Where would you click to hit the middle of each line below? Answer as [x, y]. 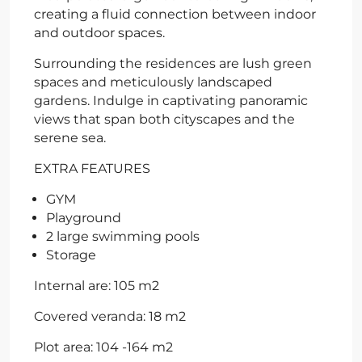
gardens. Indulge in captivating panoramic [171, 100]
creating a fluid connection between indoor [175, 14]
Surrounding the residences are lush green [173, 63]
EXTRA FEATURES [92, 168]
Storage [71, 255]
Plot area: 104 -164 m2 [103, 347]
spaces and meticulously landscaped [153, 82]
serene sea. [70, 137]
